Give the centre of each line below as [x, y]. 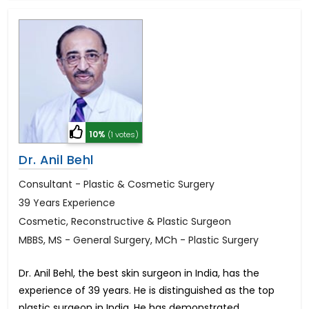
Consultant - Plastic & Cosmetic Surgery [117, 184]
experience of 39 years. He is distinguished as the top [147, 290]
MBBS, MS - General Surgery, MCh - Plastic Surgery [139, 240]
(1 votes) [123, 134]
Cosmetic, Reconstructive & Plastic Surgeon [125, 221]
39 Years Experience [67, 202]
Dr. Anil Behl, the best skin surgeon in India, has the [139, 273]
